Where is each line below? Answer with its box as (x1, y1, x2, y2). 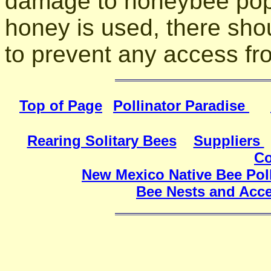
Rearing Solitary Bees (27, 132, 177, 149)
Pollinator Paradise (113, 97, 249, 114)
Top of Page (19, 97, 102, 114)
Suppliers (193, 132, 264, 149)
